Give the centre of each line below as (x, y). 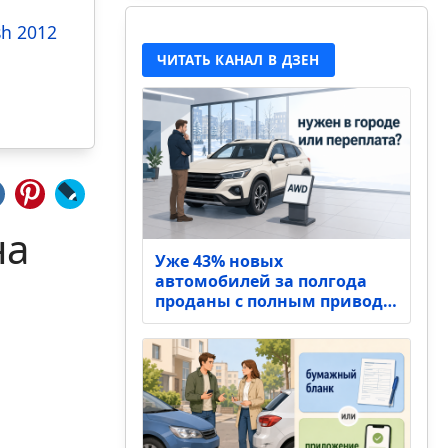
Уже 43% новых (218, 260)
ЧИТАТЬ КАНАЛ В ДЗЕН (238, 60)
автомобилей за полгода (260, 280)
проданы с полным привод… (275, 300)
